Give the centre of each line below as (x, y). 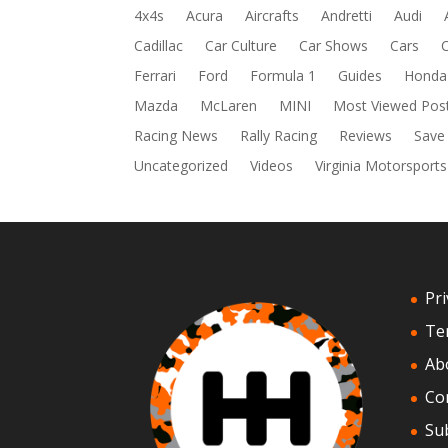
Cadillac (159, 46)
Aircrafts (272, 16)
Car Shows (334, 46)
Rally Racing (279, 136)
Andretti (347, 16)
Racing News (176, 136)
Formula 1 (283, 76)
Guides (360, 76)
